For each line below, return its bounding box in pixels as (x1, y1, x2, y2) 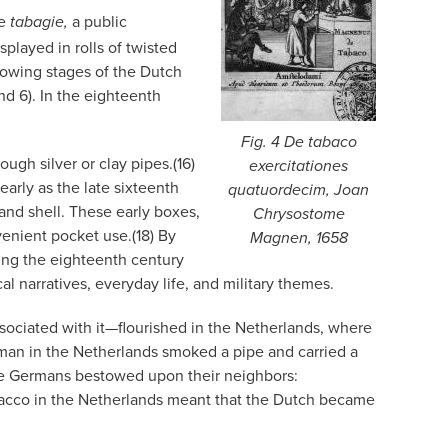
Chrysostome (252, 204, 345, 224)
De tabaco (283, 132, 357, 152)
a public (72, 9, 127, 32)
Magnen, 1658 (249, 228, 348, 248)
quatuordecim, (228, 180, 330, 200)
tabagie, (10, 12, 72, 32)
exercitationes (249, 156, 348, 176)
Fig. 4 (240, 132, 284, 152)
